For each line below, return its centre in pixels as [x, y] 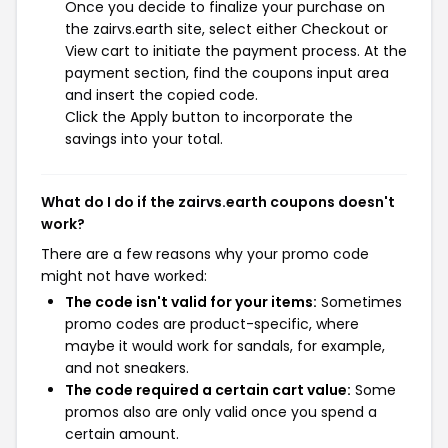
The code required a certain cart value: [208, 389]
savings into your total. [144, 138]
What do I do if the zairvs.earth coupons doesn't [218, 201]
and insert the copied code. [161, 94]
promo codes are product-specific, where [212, 323]
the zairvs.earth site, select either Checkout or [226, 28]
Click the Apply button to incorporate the [209, 116]
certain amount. [122, 433]
